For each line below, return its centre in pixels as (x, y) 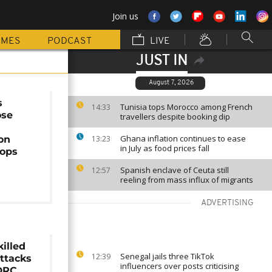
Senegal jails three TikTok (167, 256)
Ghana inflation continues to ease (183, 138)
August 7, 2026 (171, 83)
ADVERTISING (227, 203)
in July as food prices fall (165, 148)
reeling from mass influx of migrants (187, 180)
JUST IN (161, 61)
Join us (125, 16)
